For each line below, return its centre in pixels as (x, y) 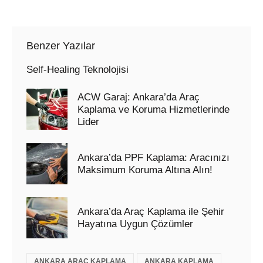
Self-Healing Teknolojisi (77, 69)
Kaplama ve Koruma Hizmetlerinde (154, 109)
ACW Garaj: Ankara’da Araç (139, 97)
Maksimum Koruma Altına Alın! (145, 170)
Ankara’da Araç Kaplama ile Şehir (151, 212)
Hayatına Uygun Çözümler (135, 224)
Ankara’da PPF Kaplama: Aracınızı (154, 157)
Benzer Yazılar (61, 45)
